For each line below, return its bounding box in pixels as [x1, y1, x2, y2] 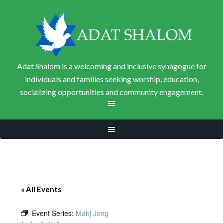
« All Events [21, 185, 62, 194]
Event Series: [32, 208, 76, 218]
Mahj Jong [76, 208, 109, 218]
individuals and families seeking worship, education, [24, 74, 199, 84]
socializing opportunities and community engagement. [20, 87, 203, 97]
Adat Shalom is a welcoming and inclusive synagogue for [16, 61, 207, 71]
